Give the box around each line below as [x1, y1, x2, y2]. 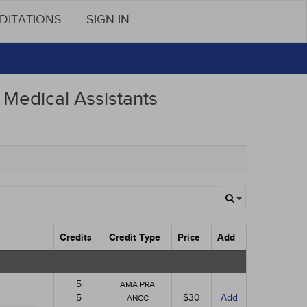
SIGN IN [86, 12, 130, 27]
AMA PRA [120, 280, 155, 289]
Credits [60, 232, 92, 243]
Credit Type [109, 232, 160, 243]
